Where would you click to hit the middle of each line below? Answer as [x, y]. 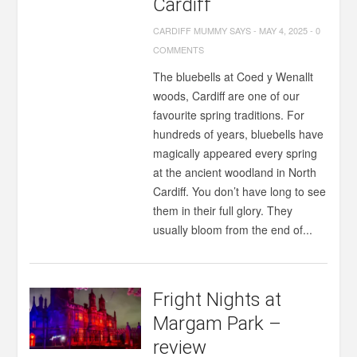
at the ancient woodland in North [235, 172]
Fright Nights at [218, 300]
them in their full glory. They [223, 210]
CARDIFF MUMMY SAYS [202, 30]
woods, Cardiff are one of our [227, 96]
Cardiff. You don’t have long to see [240, 191]
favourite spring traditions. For [229, 115]
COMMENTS [179, 49]
